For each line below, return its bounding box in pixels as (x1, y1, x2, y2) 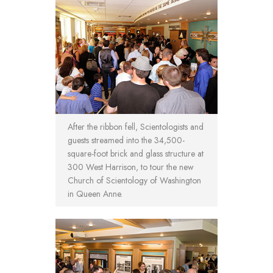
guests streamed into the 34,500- (68, 134, 185, 147)
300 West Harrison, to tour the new (68, 161, 194, 174)
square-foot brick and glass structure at (68, 147, 204, 160)
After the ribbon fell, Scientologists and (68, 121, 204, 133)
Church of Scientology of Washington (68, 174, 201, 187)
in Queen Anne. (68, 188, 122, 200)
